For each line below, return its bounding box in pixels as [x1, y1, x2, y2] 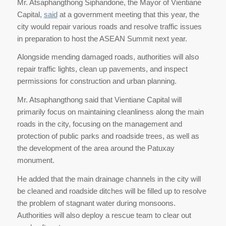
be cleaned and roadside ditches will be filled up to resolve [17, 186, 206, 195]
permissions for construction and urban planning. [17, 77, 177, 86]
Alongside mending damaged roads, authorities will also [17, 52, 199, 62]
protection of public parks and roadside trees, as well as [17, 132, 199, 140]
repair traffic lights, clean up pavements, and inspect [17, 65, 188, 74]
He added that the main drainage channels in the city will [17, 174, 201, 183]
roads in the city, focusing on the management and [17, 120, 182, 128]
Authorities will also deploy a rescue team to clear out [17, 210, 191, 219]
